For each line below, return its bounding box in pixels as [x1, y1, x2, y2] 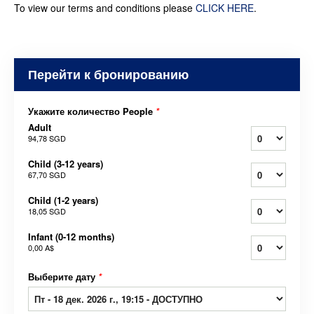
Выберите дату [28, 270, 98, 284]
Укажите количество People [28, 104, 156, 118]
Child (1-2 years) [28, 193, 98, 207]
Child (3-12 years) [28, 157, 103, 171]
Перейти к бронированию [28, 65, 189, 84]
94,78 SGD [28, 132, 66, 144]
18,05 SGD [28, 205, 66, 217]
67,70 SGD [28, 169, 66, 181]
